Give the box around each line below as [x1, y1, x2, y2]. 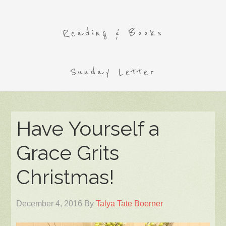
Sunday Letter [70, 66, 156, 78]
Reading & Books [63, 27, 163, 39]
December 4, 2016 [16, 199, 83, 208]
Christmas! [16, 165, 115, 189]
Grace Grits [16, 141, 120, 164]
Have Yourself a [16, 117, 160, 140]
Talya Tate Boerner [96, 199, 163, 208]
